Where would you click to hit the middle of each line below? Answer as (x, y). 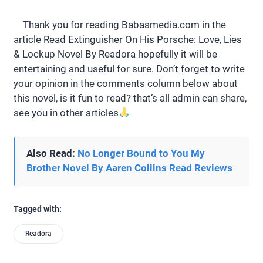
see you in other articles (66, 112)
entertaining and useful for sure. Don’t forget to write (129, 68)
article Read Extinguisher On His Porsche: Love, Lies (128, 39)
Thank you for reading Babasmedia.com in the (120, 24)
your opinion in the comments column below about (126, 83)
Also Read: (52, 153)
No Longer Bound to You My (141, 153)
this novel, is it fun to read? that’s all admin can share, (130, 98)
